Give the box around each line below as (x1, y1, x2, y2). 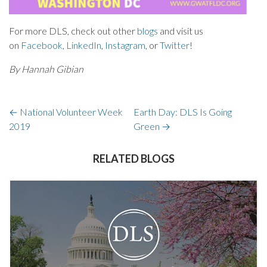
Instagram (105, 39, 145, 51)
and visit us (158, 24, 203, 36)
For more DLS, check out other (9, 24, 137, 36)
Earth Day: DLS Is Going (133, 105, 232, 117)
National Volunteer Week (18, 105, 123, 117)
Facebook (21, 39, 63, 51)
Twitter (160, 39, 190, 51)
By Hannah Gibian (9, 63, 83, 74)
